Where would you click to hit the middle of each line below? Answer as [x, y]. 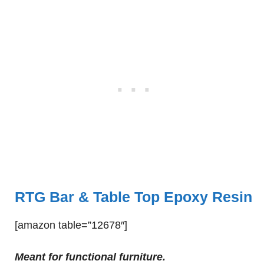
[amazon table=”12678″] [71, 225]
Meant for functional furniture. [90, 257]
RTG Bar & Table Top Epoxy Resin [133, 197]
